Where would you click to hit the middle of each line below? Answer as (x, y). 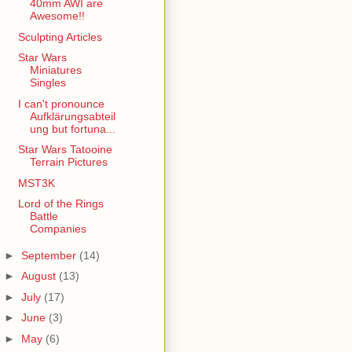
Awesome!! (57, 16)
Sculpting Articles (60, 37)
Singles (48, 83)
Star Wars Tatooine (65, 150)
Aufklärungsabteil (72, 116)
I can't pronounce (61, 103)
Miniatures (55, 70)
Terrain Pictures (68, 162)
